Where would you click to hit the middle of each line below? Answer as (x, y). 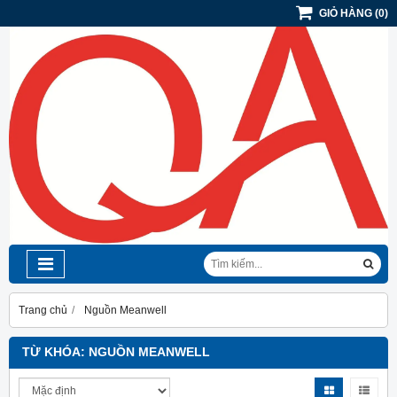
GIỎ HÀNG (346, 13)
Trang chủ (43, 311)
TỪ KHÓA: (55, 353)
